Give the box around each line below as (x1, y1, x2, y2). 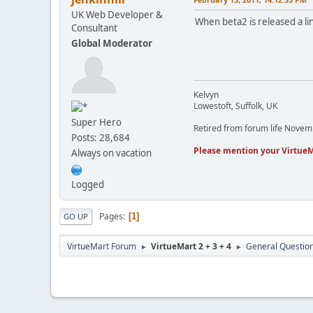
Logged (71, 178, 104, 191)
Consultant (71, 22, 117, 35)
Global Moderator (71, 37, 152, 50)
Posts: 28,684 (71, 131, 130, 145)
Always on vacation (71, 147, 152, 160)
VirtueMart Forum (67, 240, 136, 253)
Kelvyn (194, 89, 219, 101)
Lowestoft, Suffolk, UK (194, 100, 277, 112)
